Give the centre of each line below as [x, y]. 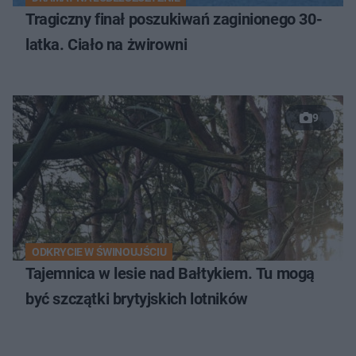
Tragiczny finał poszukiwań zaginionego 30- [174, 19]
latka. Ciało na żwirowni [106, 44]
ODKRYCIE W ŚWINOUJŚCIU [99, 252]
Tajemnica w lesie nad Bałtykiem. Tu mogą [170, 273]
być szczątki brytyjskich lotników [137, 298]
